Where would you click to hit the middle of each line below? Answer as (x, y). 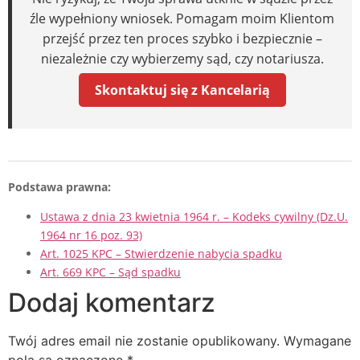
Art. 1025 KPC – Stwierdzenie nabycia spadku (161, 254)
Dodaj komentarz (112, 303)
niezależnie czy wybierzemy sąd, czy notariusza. (182, 58)
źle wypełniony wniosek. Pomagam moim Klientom (182, 18)
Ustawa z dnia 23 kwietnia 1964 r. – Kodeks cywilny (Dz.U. (194, 217)
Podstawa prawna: (59, 186)
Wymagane (317, 341)
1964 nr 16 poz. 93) (91, 235)
